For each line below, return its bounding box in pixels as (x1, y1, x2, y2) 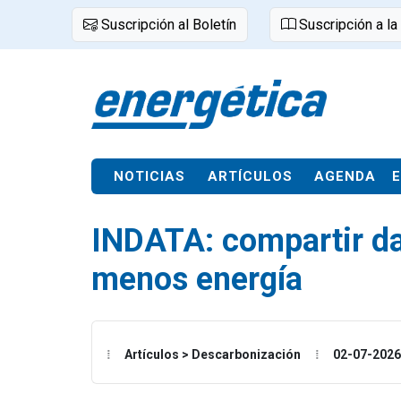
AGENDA (314, 168, 376, 184)
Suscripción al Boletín (98, 16, 236, 33)
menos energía (91, 260, 303, 298)
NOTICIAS (114, 168, 185, 184)
